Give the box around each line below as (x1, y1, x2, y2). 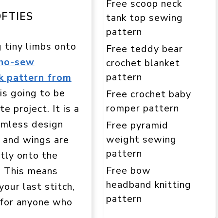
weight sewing (106, 132, 177, 146)
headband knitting (106, 178, 191, 191)
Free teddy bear (106, 42, 183, 55)
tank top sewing (106, 11, 183, 24)
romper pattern (106, 101, 179, 115)
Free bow (106, 163, 151, 177)
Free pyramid (106, 118, 168, 132)
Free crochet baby (106, 87, 191, 101)
